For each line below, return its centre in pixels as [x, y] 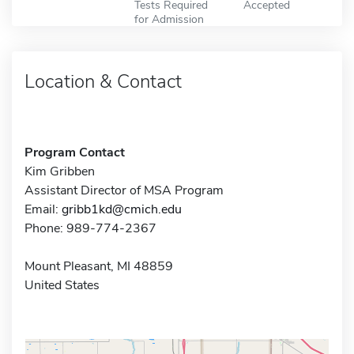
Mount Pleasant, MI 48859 [99, 266]
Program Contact [75, 152]
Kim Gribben [60, 171]
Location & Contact [103, 81]
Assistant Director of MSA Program [124, 190]
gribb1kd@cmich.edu [122, 209]
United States [62, 285]
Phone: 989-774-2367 [90, 228]
